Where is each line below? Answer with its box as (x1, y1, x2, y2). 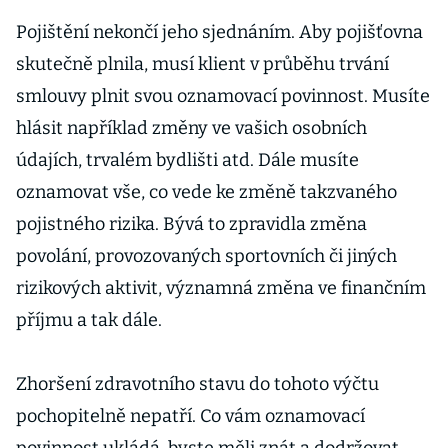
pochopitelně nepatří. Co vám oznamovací (16, 405, 365, 427)
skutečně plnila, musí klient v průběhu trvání (16, 53, 389, 75)
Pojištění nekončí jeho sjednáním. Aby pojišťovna (16, 21, 423, 43)
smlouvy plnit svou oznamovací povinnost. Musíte (16, 85, 430, 107)
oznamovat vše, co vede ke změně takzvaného (16, 181, 397, 203)
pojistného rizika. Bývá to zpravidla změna (16, 213, 367, 235)
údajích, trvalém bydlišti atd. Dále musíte (16, 149, 359, 171)
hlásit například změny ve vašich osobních (16, 117, 367, 139)
